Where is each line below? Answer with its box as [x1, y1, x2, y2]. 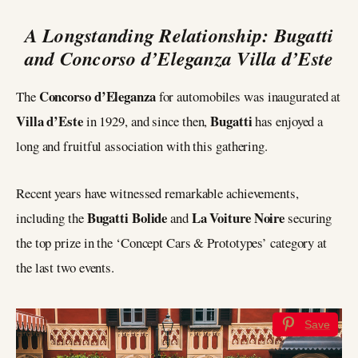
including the [16, 209, 87, 228]
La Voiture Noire [191, 208, 285, 229]
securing [284, 209, 332, 228]
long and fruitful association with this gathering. [16, 137, 268, 156]
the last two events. [16, 258, 115, 277]
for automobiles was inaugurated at [155, 87, 341, 106]
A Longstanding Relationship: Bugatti [24, 22, 334, 50]
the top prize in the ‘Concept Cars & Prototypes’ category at [16, 233, 327, 253]
